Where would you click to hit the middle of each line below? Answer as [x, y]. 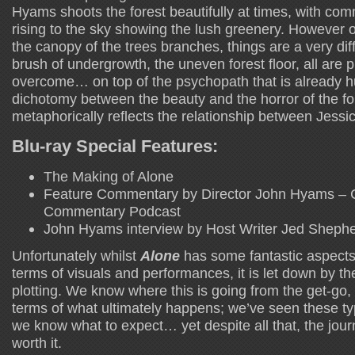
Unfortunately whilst [76, 255]
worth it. [37, 342]
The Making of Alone [109, 176]
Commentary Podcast [112, 211]
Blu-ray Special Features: [115, 146]
